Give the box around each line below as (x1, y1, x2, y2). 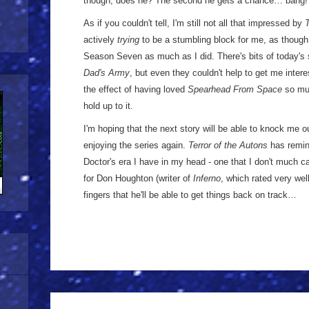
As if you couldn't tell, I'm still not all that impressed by (83, 18, 305, 28)
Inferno (193, 173, 221, 183)
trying (117, 34, 139, 45)
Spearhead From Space (188, 84, 282, 94)
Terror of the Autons (188, 140, 268, 150)
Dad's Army (83, 68, 130, 78)
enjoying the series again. (83, 140, 188, 150)
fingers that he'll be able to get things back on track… (83, 190, 297, 200)
